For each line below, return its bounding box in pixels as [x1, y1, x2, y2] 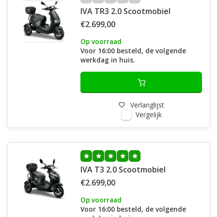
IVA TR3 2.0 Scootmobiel [80, 6, 170, 16]
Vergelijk [135, 110, 162, 119]
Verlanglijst [130, 100, 164, 109]
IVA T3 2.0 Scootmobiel [80, 164, 166, 175]
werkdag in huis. [80, 55, 135, 64]
